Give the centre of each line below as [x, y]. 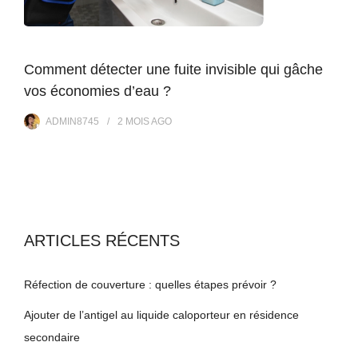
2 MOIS [133, 121]
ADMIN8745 [72, 121]
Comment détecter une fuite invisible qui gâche [173, 69]
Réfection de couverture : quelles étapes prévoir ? [150, 284]
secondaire [52, 337]
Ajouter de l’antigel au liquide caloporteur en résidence [161, 314]
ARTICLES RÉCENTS [102, 240]
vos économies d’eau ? [97, 91]
